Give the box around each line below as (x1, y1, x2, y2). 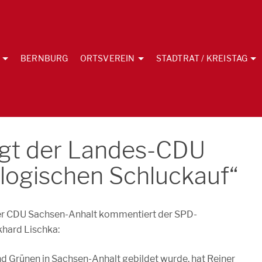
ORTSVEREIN (80, 53, 135, 63)
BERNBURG (20, 53, 68, 63)
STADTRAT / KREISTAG (156, 53, 248, 63)
